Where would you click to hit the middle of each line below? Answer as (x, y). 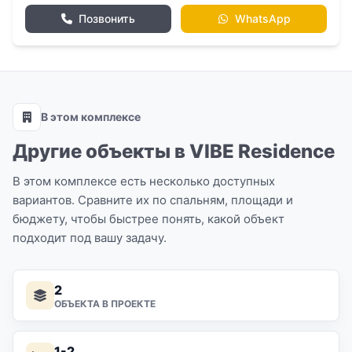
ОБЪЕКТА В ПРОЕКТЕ (105, 303)
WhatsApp (262, 18)
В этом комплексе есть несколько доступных (144, 181)
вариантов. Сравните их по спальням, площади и (153, 200)
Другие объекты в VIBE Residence (174, 151)
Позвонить (107, 18)
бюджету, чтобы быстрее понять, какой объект (148, 219)
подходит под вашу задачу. (90, 238)
